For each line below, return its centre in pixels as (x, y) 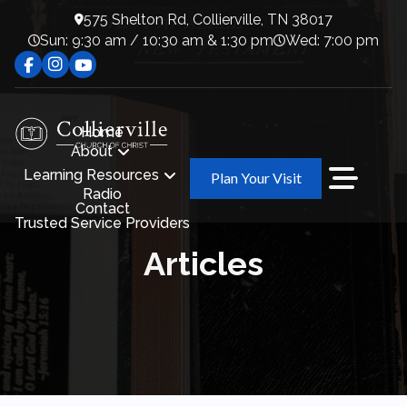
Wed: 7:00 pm (332, 40)
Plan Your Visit (256, 178)
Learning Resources (91, 175)
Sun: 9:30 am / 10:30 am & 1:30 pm (157, 40)
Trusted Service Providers (102, 223)
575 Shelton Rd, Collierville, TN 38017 (208, 19)
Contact (102, 209)
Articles (203, 263)
